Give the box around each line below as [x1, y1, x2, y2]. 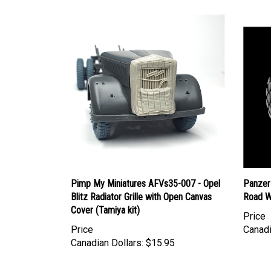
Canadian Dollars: [71, 226, 143, 238]
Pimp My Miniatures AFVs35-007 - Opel [71, 166, 220, 178]
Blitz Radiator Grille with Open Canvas [71, 180, 212, 192]
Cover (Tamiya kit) [71, 193, 140, 205]
